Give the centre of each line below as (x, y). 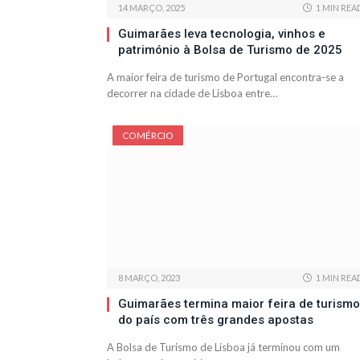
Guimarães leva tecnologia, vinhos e (222, 34)
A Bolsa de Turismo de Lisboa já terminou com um (223, 348)
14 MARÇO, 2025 (151, 8)
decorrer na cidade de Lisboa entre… (192, 94)
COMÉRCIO (148, 136)
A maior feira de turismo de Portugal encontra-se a (225, 78)
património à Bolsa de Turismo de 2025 (230, 50)
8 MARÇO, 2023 (149, 278)
